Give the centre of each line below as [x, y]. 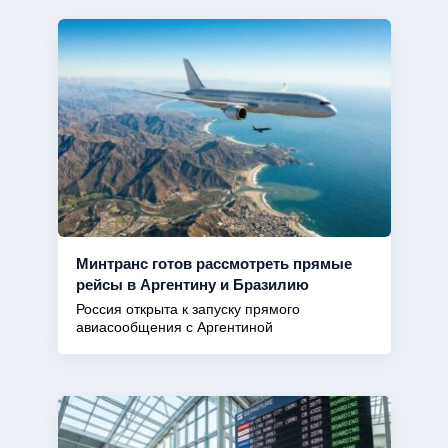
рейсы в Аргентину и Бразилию [192, 283]
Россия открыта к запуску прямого [187, 309]
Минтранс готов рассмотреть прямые [213, 262]
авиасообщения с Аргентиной [174, 327]
